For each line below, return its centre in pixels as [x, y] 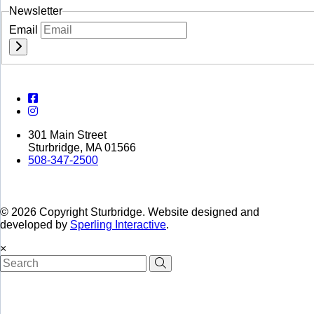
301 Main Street [67, 135]
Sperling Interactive [118, 224]
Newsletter [36, 11]
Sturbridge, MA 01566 [82, 147]
